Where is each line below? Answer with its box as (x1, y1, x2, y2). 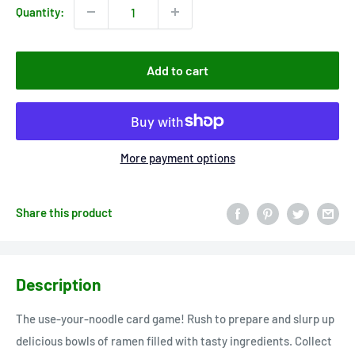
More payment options (120, 151, 235, 166)
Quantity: (16, 5, 64, 20)
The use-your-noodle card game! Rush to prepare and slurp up (16, 311, 334, 326)
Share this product (16, 205, 113, 220)
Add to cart (147, 63, 208, 78)
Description (16, 273, 101, 294)
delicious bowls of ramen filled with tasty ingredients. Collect (16, 334, 332, 349)
